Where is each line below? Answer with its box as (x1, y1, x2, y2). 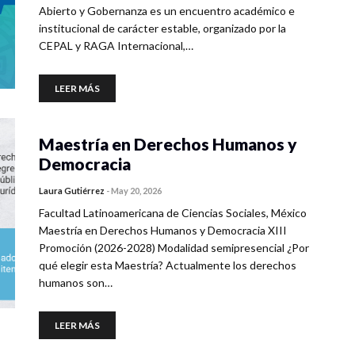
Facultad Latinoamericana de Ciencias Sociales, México (39, 206, 307, 219)
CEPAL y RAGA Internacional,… (39, 39, 193, 52)
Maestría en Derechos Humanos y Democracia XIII (39, 223, 287, 237)
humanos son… (39, 276, 113, 289)
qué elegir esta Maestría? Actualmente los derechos (39, 258, 296, 272)
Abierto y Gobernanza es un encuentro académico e (39, 4, 295, 17)
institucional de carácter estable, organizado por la (39, 21, 286, 35)
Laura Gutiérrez (39, 185, 105, 196)
